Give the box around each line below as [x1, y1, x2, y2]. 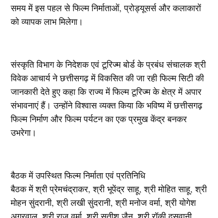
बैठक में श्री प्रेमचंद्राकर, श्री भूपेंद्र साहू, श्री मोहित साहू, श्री [11, 183, 207, 195]
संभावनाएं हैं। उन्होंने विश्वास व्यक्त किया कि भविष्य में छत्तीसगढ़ [11, 99, 203, 111]
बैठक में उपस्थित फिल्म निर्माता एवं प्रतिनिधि [11, 169, 146, 182]
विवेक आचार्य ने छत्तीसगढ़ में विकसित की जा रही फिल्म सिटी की [11, 72, 204, 84]
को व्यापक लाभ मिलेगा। [11, 16, 84, 28]
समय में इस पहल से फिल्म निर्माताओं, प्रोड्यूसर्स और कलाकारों [11, 2, 201, 14]
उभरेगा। [11, 127, 37, 139]
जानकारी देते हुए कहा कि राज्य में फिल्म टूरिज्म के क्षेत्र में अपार [11, 86, 202, 98]
